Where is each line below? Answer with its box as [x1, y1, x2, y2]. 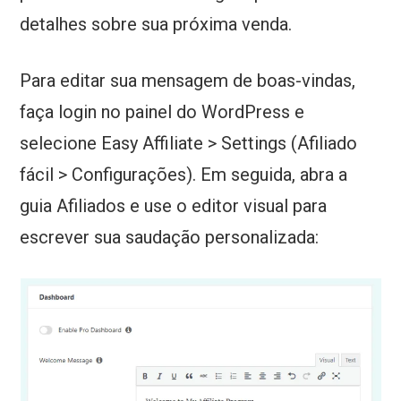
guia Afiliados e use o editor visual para [20, 195, 328, 218]
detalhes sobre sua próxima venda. [20, 13, 293, 36]
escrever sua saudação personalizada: [20, 226, 320, 249]
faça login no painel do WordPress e [20, 101, 305, 124]
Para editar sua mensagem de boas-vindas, [20, 70, 356, 92]
